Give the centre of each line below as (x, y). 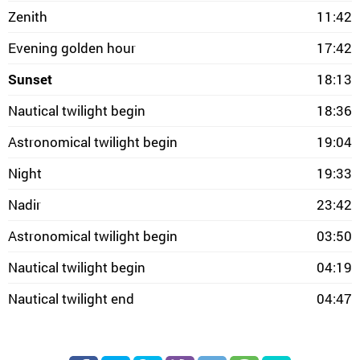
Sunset (30, 79)
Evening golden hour (72, 48)
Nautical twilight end (71, 299)
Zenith (28, 16)
